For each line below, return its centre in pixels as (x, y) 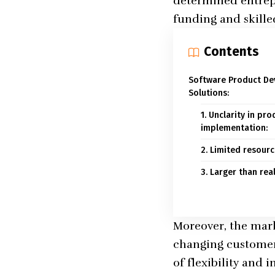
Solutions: (209, 93)
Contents (231, 52)
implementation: (234, 128)
